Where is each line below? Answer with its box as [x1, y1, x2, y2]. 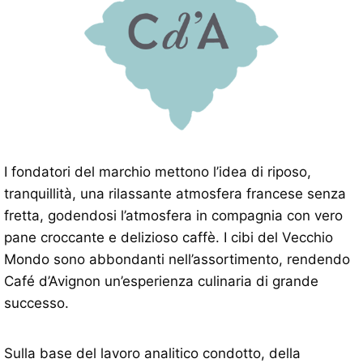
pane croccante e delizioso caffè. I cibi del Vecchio [4, 229, 333, 246]
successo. [4, 295, 69, 312]
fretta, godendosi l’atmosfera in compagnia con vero [4, 207, 343, 224]
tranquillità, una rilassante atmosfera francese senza [4, 186, 346, 203]
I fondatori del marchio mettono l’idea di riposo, [4, 164, 311, 181]
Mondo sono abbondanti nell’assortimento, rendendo [4, 251, 350, 268]
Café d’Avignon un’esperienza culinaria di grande [4, 273, 318, 290]
